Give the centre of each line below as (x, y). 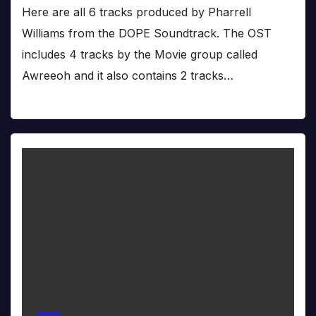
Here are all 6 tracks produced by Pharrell (136, 12)
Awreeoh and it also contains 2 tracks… (128, 76)
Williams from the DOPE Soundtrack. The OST (147, 34)
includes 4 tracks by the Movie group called (140, 55)
